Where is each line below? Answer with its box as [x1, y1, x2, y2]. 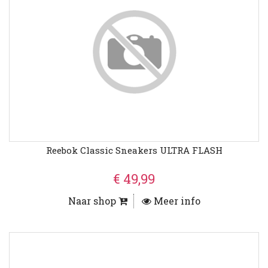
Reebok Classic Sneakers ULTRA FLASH [45, 144, 223, 157]
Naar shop [68, 194, 118, 208]
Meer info [151, 194, 200, 208]
